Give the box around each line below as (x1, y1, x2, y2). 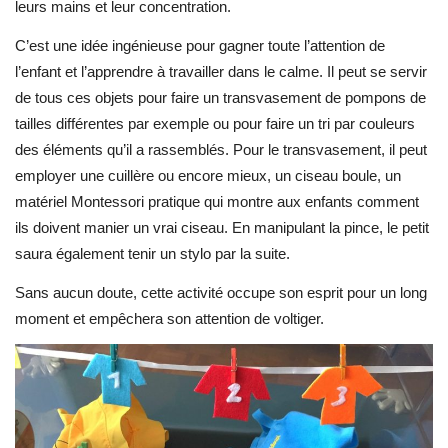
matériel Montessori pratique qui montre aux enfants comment (15, 192, 419, 210)
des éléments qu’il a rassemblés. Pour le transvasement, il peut (15, 140, 427, 158)
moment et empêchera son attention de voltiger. (15, 309, 324, 327)
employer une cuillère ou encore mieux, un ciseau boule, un (15, 166, 401, 184)
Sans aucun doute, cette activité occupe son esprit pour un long (15, 283, 427, 301)
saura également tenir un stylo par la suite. (15, 244, 290, 262)
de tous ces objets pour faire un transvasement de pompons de (15, 88, 426, 106)
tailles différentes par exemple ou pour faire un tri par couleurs (15, 114, 415, 132)
